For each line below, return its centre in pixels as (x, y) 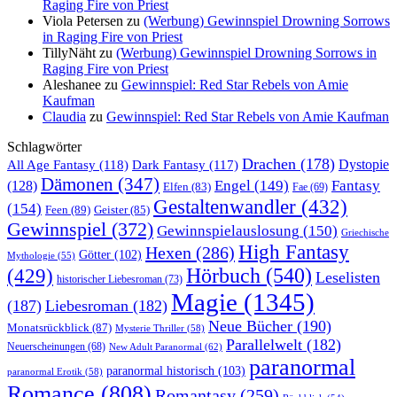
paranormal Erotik (45, 372)
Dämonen (77, 185)
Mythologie (31, 256)
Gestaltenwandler (225, 207)
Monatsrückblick (48, 328)
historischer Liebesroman (109, 280)
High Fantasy (294, 253)
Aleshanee (72, 85)
